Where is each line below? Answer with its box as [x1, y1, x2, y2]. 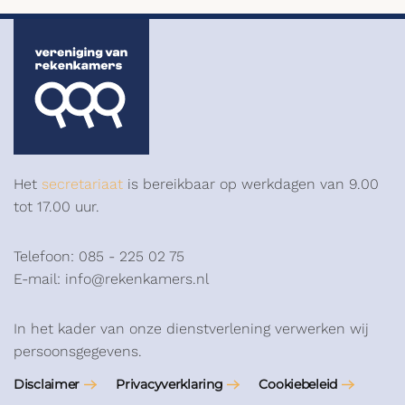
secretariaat [42, 175, 123, 193]
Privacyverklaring [116, 376, 223, 392]
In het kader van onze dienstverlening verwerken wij [14, 320, 369, 337]
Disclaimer [14, 376, 80, 392]
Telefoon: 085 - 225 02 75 [14, 248, 184, 265]
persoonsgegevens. [14, 343, 142, 360]
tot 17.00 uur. [14, 198, 99, 215]
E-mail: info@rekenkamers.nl [14, 270, 209, 287]
